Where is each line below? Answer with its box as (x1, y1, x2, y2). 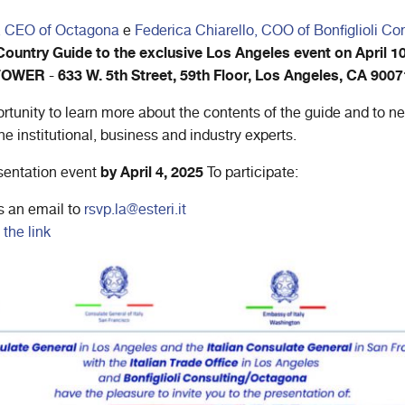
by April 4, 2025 (100, 160, 203, 184)
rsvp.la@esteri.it (84, 198, 186, 221)
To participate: (203, 161, 298, 184)
